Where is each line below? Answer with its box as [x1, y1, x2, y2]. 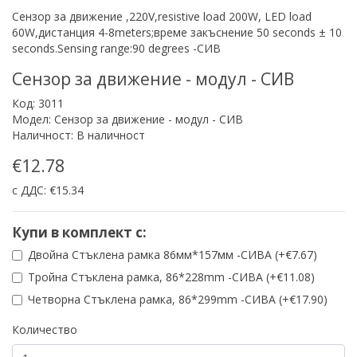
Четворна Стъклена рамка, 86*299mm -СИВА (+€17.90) [28, 292, 328, 308]
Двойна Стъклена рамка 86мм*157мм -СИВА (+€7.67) [28, 247, 317, 263]
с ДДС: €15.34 [12, 182, 84, 198]
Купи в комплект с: [12, 223, 147, 242]
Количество [12, 321, 77, 337]
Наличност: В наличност [12, 127, 145, 143]
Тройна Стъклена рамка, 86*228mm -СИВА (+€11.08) [28, 269, 315, 285]
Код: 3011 [12, 96, 64, 112]
